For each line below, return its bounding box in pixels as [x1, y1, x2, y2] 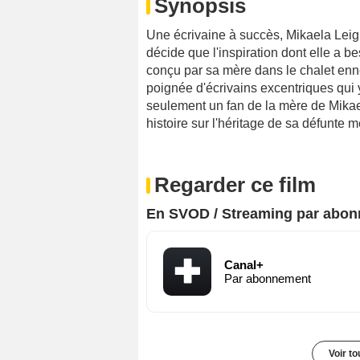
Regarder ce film [154, 173, 316, 198]
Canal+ [224, 258, 264, 272]
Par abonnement [224, 272, 311, 286]
